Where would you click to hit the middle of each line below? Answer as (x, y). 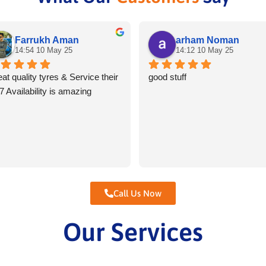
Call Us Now (137, 193)
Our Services (133, 232)
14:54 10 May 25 (44, 50)
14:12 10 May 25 (205, 50)
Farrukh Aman (47, 40)
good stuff (167, 77)
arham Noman (208, 40)
